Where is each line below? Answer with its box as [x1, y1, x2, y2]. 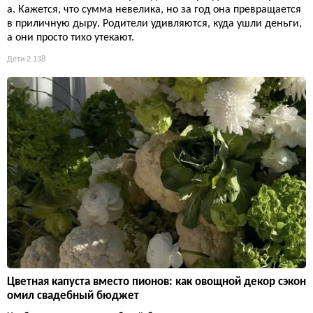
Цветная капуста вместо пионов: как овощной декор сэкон [7, 275, 306, 288]
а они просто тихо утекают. [7, 31, 134, 43]
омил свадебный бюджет [7, 289, 139, 302]
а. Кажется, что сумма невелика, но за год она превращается [7, 3, 301, 15]
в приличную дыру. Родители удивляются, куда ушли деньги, [7, 17, 302, 29]
